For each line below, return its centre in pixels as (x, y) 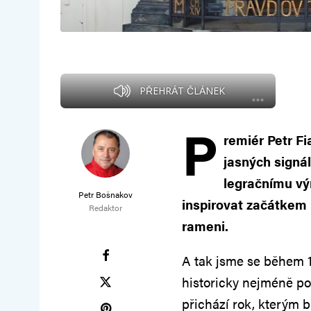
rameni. (205, 226)
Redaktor (106, 208)
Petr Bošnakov (106, 195)
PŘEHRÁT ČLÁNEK (182, 91)
